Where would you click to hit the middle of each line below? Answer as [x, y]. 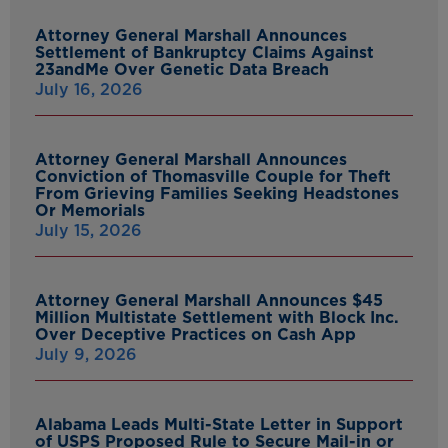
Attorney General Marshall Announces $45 [209, 301]
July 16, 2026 [89, 90]
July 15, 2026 [88, 231]
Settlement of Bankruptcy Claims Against [204, 53]
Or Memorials [90, 211]
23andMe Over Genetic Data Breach [182, 70]
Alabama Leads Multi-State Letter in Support [219, 425]
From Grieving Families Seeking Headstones [217, 194]
